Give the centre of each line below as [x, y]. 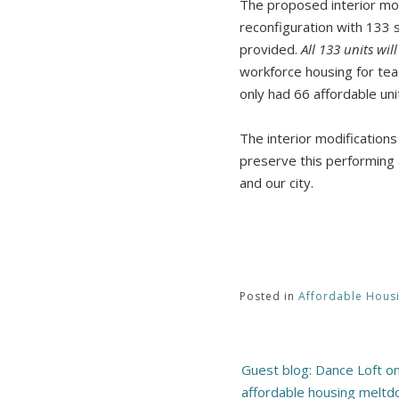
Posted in [269, 296]
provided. [270, 49]
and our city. [278, 183]
